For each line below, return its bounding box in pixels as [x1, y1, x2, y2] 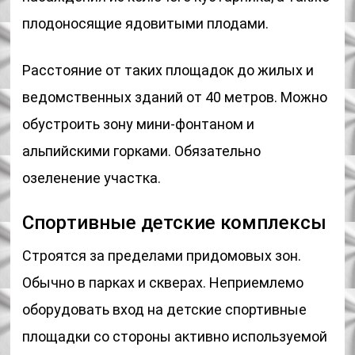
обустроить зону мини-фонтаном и [22, 116, 255, 132]
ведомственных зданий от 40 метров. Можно [22, 89, 328, 105]
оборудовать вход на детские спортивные [22, 301, 307, 318]
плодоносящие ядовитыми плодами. [22, 15, 269, 32]
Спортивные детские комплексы [22, 212, 327, 234]
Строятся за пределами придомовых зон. [22, 247, 302, 264]
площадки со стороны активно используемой [22, 328, 328, 345]
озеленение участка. [22, 170, 162, 186]
